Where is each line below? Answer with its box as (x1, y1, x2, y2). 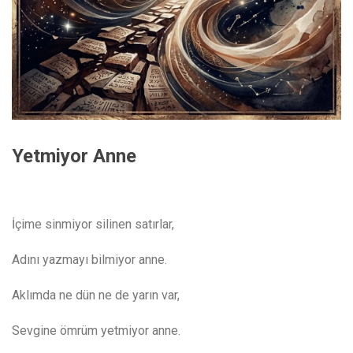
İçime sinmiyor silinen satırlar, (12, 217, 174, 232)
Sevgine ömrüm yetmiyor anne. (12, 323, 180, 339)
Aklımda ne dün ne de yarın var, (12, 288, 180, 303)
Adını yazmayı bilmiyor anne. (12, 252, 167, 268)
